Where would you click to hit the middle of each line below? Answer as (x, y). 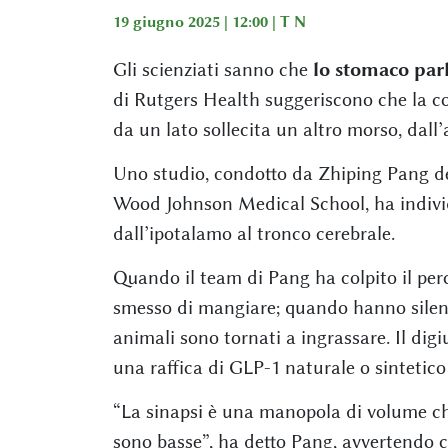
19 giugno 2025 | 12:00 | (196, 21)
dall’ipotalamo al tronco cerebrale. (253, 233)
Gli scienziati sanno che (212, 69)
